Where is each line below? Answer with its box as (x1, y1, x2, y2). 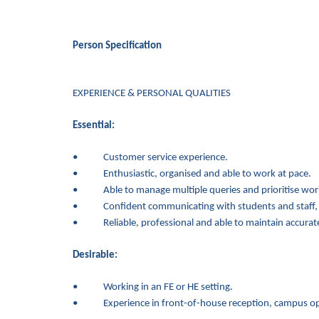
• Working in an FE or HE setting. (73, 282, 233, 293)
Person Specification (73, 41, 162, 51)
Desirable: (73, 250, 117, 261)
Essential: (73, 120, 115, 131)
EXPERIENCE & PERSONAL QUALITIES (73, 88, 231, 99)
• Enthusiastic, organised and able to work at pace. (73, 169, 311, 179)
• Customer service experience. (73, 152, 228, 163)
